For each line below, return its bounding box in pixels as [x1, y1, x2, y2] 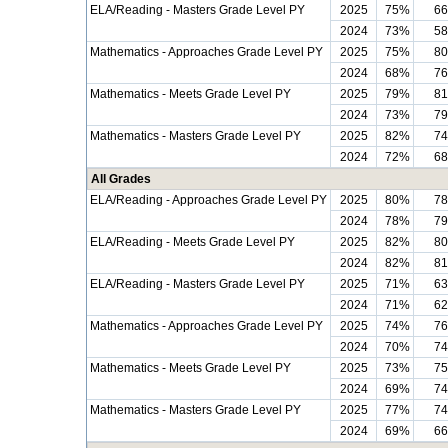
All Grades [91, 172, 151, 186]
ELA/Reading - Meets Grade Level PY [90, 235, 295, 249]
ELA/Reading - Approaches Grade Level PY [90, 193, 327, 207]
